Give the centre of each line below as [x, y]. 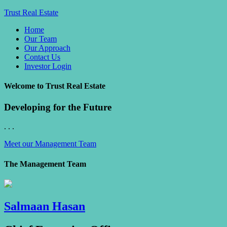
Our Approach [47, 48]
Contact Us [42, 57]
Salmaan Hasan [45, 206]
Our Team [41, 39]
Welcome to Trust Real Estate [55, 86]
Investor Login [48, 66]
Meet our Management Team [50, 144]
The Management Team [45, 164]
